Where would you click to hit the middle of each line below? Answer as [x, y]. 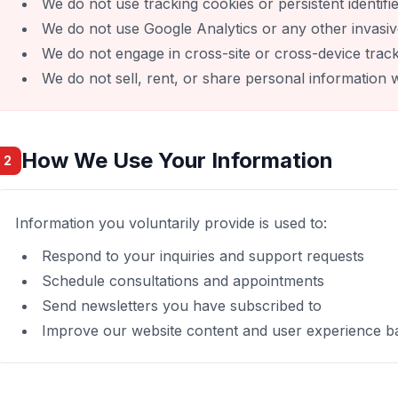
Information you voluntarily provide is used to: [171, 223]
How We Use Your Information [177, 160]
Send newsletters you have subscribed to [182, 306]
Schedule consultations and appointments [183, 281]
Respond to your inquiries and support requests [203, 256]
